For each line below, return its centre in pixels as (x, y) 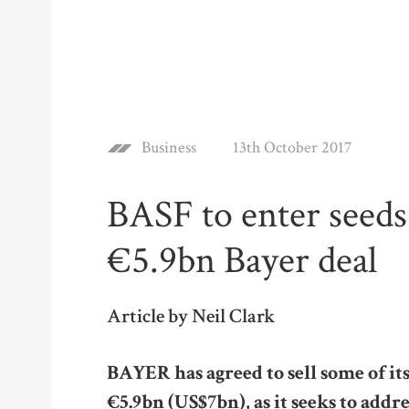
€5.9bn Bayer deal (242, 261)
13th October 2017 (292, 147)
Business (169, 147)
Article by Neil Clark (191, 316)
